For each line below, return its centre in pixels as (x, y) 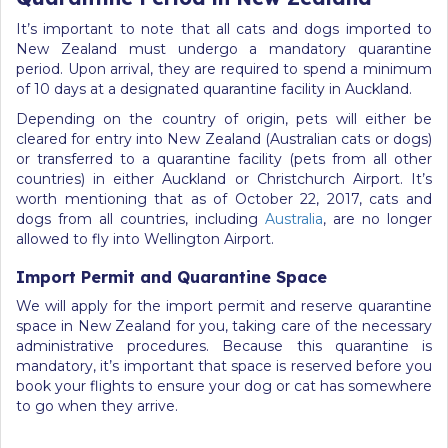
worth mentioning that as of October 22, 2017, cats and (224, 198)
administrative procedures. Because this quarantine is (224, 345)
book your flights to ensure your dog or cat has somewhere (224, 385)
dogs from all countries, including (140, 218)
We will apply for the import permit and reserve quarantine (224, 305)
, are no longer (377, 218)
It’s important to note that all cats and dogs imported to (224, 28)
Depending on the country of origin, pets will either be (224, 118)
